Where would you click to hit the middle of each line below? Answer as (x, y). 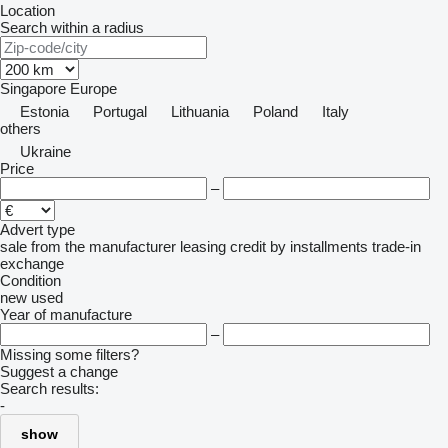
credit (248, 246)
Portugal (120, 111)
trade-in (396, 246)
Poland (275, 111)
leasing (203, 246)
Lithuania (200, 111)
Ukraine (45, 151)
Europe (93, 88)
